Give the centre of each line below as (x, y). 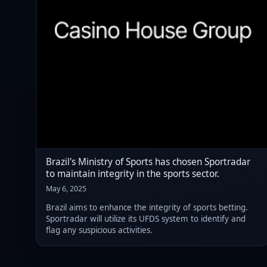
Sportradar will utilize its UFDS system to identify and (146, 219)
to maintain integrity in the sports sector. (133, 173)
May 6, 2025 (66, 188)
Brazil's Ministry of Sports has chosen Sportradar (148, 162)
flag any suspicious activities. (99, 230)
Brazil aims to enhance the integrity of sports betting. (147, 208)
